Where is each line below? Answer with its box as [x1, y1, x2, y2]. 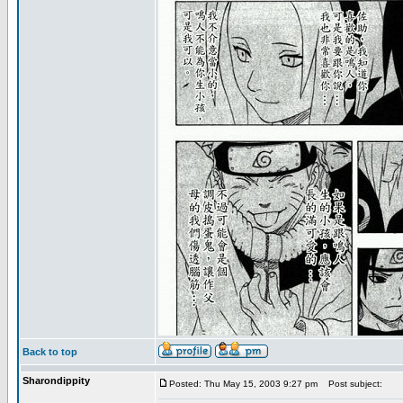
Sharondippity [22, 375, 90, 386]
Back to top [22, 346, 77, 357]
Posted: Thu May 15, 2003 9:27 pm [169, 379, 318, 389]
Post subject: [320, 379, 382, 389]
